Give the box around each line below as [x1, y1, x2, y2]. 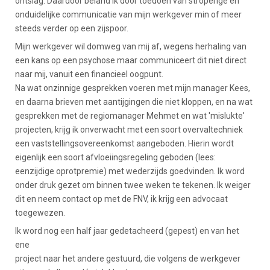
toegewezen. [15, 207, 65, 218]
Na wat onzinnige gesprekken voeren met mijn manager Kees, [15, 83, 250, 93]
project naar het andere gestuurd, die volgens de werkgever [15, 253, 240, 263]
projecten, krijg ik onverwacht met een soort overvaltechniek [15, 124, 243, 134]
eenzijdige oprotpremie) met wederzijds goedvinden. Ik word [15, 166, 245, 176]
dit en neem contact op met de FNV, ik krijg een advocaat [15, 193, 228, 204]
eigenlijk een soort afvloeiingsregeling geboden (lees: [15, 152, 216, 162]
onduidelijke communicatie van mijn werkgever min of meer [15, 9, 242, 19]
